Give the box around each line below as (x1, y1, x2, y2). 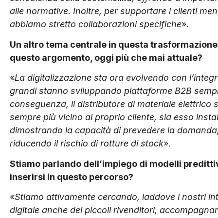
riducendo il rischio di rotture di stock (10, 138, 163, 149)
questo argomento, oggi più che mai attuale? (10, 52, 202, 63)
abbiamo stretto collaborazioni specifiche (10, 19, 182, 30)
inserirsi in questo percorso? (10, 171, 133, 182)
